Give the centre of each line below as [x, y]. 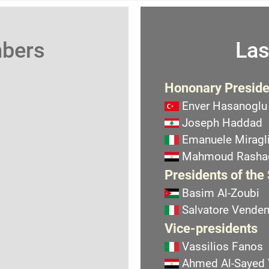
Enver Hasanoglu [225, 106]
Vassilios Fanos [222, 246]
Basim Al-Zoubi [221, 193]
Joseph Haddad [222, 123]
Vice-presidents [211, 228]
